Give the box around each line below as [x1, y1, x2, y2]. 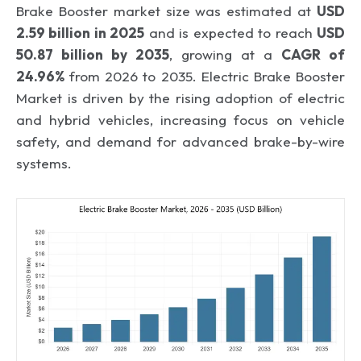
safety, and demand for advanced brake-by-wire [16, 133, 345, 150]
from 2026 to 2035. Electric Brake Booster [64, 68, 345, 85]
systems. [16, 155, 72, 172]
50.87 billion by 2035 [16, 46, 169, 63]
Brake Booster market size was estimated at [16, 2, 317, 19]
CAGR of [281, 46, 345, 63]
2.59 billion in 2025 [16, 24, 145, 41]
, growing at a [169, 46, 281, 63]
